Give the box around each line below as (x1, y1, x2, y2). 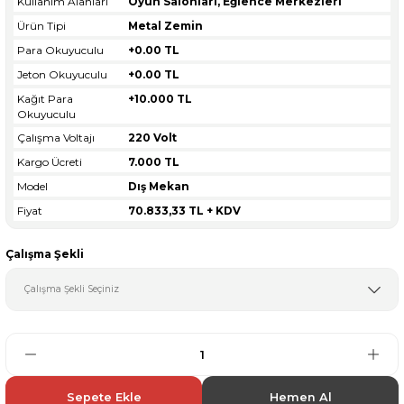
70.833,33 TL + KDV (128, 204, 241, 217)
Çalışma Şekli (5, 247, 84, 261)
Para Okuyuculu (17, 43, 104, 57)
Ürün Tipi (17, 19, 66, 32)
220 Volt (128, 131, 177, 144)
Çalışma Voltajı (17, 131, 95, 144)
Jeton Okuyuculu (17, 68, 107, 81)
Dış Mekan (128, 179, 189, 193)
